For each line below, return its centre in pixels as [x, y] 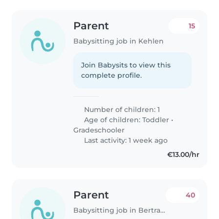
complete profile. [112, 75]
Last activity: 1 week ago [125, 140]
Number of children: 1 [121, 109]
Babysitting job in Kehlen [119, 41]
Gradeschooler [99, 130]
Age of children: [112, 120]
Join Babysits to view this [126, 65]
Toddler [156, 120]
